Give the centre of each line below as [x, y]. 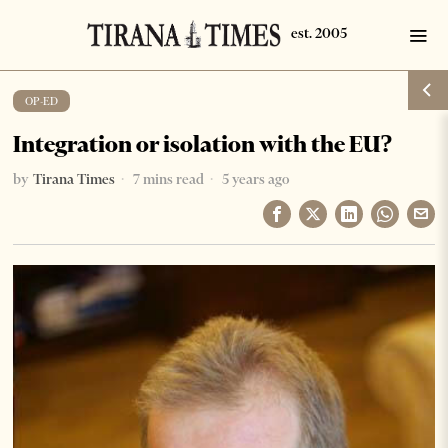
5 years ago [254, 179]
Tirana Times [74, 179]
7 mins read [167, 179]
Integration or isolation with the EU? [203, 144]
